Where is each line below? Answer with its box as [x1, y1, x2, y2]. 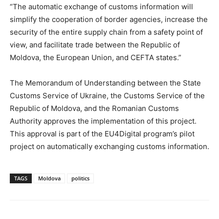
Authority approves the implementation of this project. [10, 116, 197, 126]
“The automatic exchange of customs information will [10, 1, 193, 11]
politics [71, 174, 89, 182]
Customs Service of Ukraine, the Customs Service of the [10, 90, 205, 100]
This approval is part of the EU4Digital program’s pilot [10, 129, 195, 138]
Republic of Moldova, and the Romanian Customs [10, 103, 179, 113]
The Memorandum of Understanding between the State [10, 78, 201, 88]
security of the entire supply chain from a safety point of [10, 27, 203, 37]
